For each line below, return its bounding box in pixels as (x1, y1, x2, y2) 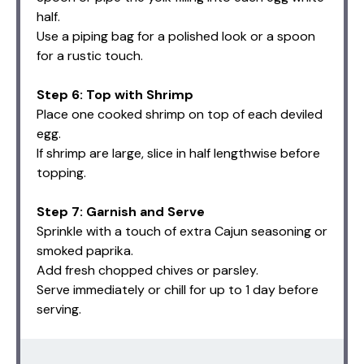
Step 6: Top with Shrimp (37, 85, 193, 103)
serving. (37, 300, 81, 318)
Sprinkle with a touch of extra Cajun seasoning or (37, 222, 327, 240)
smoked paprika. (37, 241, 133, 259)
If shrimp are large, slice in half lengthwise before (37, 144, 320, 162)
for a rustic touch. (37, 46, 143, 64)
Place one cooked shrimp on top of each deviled (37, 105, 323, 123)
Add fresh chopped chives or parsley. (37, 261, 258, 279)
